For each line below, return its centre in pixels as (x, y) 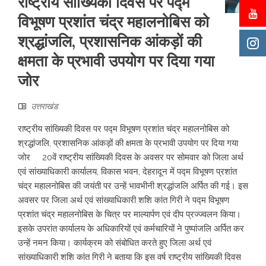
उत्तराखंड (45, 107)
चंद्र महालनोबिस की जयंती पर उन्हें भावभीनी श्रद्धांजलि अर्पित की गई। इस (133, 186)
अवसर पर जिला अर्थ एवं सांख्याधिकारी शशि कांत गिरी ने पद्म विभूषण (123, 200)
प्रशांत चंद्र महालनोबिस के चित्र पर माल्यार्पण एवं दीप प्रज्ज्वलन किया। (129, 215)
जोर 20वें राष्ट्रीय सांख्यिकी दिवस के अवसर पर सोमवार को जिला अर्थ (131, 158)
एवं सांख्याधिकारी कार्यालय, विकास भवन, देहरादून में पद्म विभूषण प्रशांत (127, 172)
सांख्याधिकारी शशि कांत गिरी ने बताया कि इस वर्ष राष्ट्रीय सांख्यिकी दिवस (129, 257)
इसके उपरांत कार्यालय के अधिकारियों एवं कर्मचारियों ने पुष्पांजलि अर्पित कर (131, 229)
